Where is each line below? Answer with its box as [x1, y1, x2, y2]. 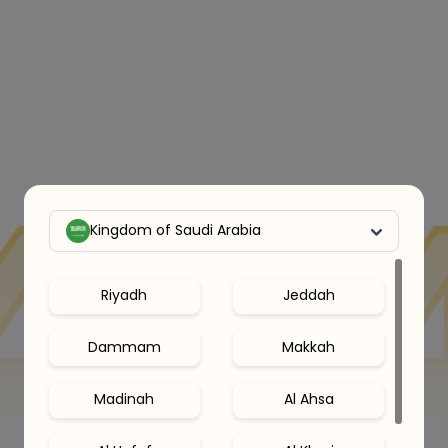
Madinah [94, 388, 155, 409]
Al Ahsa [283, 388, 334, 409]
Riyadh [101, 284, 148, 305]
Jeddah [282, 284, 335, 305]
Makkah [282, 336, 336, 357]
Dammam [87, 336, 161, 357]
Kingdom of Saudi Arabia [90, 220, 261, 240]
